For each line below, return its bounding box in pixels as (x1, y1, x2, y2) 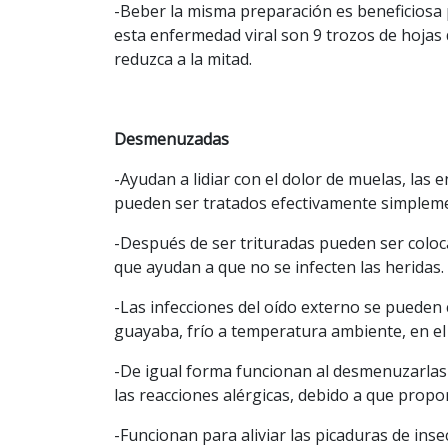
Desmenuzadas (114, 127, 229, 150)
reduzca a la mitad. (114, 47, 252, 70)
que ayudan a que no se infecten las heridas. (114, 255, 444, 278)
